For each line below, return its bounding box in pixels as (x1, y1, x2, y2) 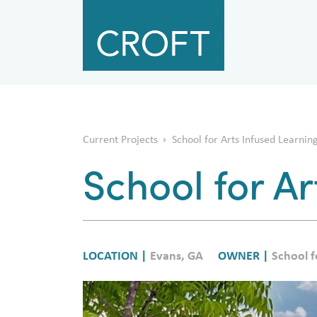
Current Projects (83, 149, 161, 161)
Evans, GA (150, 264, 203, 278)
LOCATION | (83, 264, 150, 278)
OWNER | (218, 264, 272, 278)
